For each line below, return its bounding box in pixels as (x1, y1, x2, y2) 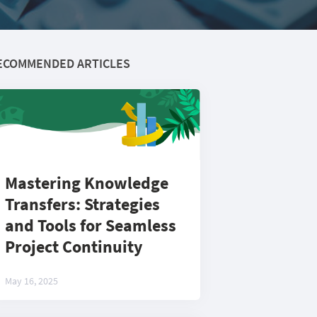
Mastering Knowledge (5, 172, 168, 194)
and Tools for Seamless (5, 214, 176, 236)
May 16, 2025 (5, 275, 58, 287)
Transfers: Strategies (5, 193, 160, 215)
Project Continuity (5, 236, 143, 258)
